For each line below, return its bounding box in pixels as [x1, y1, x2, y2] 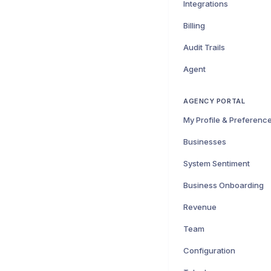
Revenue [183, 202, 217, 212]
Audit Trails [183, 42, 225, 52]
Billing [183, 21, 205, 30]
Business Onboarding [183, 180, 264, 190]
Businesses [183, 137, 226, 146]
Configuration [183, 246, 235, 255]
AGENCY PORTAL [183, 96, 246, 105]
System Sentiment [183, 158, 250, 168]
